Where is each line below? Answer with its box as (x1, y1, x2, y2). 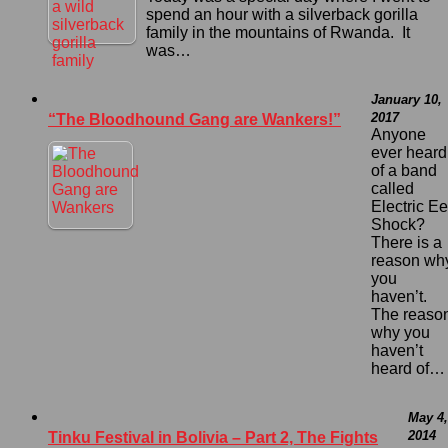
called (371, 179, 414, 197)
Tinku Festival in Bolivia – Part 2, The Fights (48, 428, 378, 446)
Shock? (371, 215, 429, 233)
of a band (371, 161, 437, 179)
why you (371, 323, 430, 341)
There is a (371, 233, 442, 251)
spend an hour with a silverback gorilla (146, 5, 418, 23)
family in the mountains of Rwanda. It (146, 23, 410, 41)
